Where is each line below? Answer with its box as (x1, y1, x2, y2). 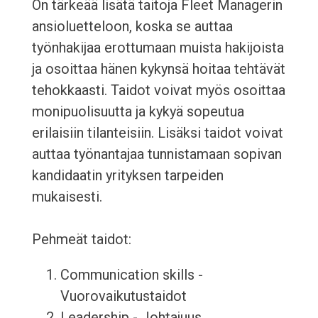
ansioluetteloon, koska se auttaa (31, 18, 233, 35)
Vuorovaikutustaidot (60, 287, 187, 305)
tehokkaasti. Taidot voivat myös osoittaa (31, 82, 285, 99)
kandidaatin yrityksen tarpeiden (31, 167, 224, 185)
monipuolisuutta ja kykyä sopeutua (31, 103, 244, 121)
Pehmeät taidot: (31, 231, 131, 248)
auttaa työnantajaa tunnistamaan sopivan (31, 146, 282, 163)
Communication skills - (60, 266, 203, 284)
